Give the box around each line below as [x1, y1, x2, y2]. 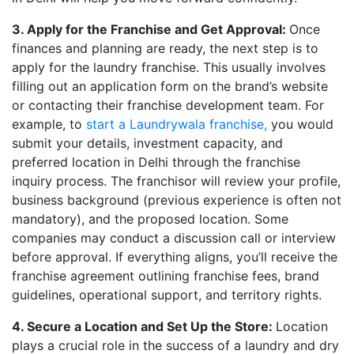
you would [267, 116, 333, 132]
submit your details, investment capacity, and [12, 135, 283, 151]
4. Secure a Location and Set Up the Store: [12, 318, 276, 334]
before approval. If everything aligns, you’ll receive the [12, 249, 337, 265]
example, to [12, 116, 86, 132]
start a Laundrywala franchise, [86, 116, 267, 132]
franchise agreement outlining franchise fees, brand [12, 268, 319, 284]
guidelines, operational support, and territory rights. [12, 287, 322, 303]
